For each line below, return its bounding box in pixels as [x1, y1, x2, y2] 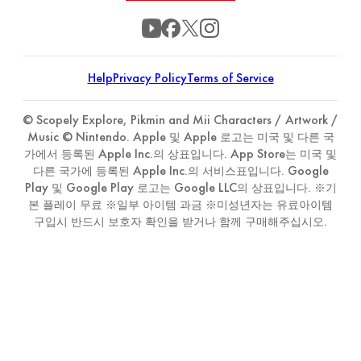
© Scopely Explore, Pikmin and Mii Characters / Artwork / [23, 114, 338, 127]
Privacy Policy [112, 72, 187, 85]
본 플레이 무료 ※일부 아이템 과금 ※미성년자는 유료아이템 [28, 198, 333, 212]
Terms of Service [186, 72, 274, 85]
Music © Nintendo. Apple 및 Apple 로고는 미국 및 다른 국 [27, 131, 334, 144]
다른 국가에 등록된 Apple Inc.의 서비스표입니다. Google [32, 164, 329, 178]
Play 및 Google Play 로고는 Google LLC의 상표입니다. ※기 [24, 181, 337, 195]
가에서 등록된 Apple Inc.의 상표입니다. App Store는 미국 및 [24, 147, 337, 161]
